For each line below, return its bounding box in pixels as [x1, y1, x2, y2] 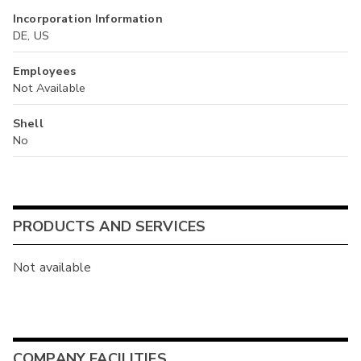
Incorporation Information [13, 10, 163, 27]
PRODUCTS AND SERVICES [13, 216, 206, 236]
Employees [13, 63, 77, 80]
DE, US [13, 27, 49, 44]
